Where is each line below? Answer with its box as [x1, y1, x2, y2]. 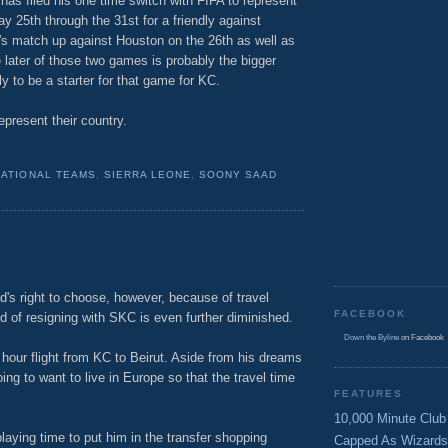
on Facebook [399, 333, 444, 343]
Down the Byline [344, 333, 399, 343]
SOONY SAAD [198, 169, 278, 181]
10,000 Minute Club [334, 410, 446, 426]
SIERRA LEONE [103, 169, 191, 181]
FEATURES [334, 388, 404, 400]
